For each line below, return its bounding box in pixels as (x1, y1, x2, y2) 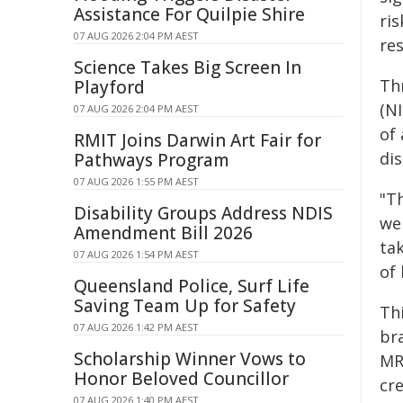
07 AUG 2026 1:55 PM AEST (74, 175, 199, 188)
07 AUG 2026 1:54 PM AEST (74, 247, 199, 261)
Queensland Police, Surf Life (74, 274, 309, 298)
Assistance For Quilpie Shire (74, 3, 305, 26)
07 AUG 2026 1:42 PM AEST (74, 320, 199, 334)
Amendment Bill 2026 (74, 221, 253, 245)
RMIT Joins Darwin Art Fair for (74, 129, 321, 152)
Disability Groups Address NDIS (74, 201, 333, 225)
